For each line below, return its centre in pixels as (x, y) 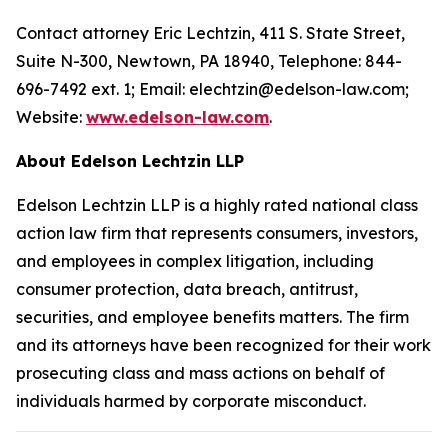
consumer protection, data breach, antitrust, (187, 289)
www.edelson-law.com (177, 117)
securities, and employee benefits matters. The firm (212, 317)
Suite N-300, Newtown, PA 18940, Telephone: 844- (209, 61)
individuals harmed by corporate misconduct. (191, 401)
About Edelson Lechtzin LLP (130, 161)
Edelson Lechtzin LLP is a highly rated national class (217, 205)
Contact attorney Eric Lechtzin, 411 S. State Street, (210, 33)
